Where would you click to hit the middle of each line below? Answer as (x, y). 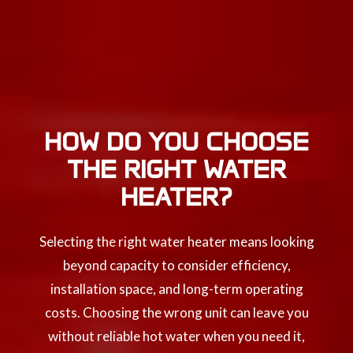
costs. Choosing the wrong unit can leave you (176, 312)
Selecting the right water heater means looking (176, 241)
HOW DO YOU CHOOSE (176, 141)
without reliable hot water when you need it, (176, 336)
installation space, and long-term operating (176, 288)
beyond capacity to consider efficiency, (176, 265)
